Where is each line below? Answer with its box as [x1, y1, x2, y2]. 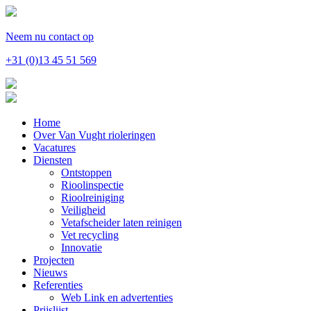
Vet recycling [61, 229, 119, 241]
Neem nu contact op [6, 31, 94, 42]
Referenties [33, 279, 83, 291]
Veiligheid [61, 204, 106, 216]
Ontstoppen [61, 167, 112, 178]
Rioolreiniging [61, 192, 124, 203]
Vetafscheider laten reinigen [61, 217, 182, 228]
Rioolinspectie [61, 179, 124, 191]
